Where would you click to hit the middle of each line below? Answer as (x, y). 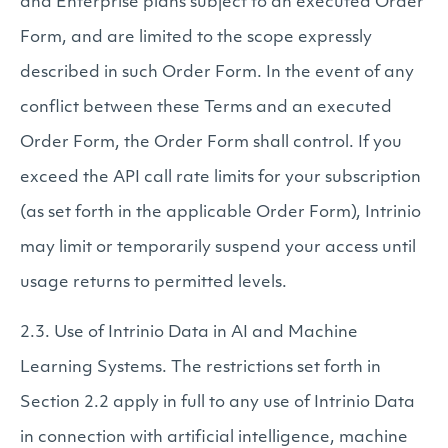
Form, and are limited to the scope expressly (196, 38)
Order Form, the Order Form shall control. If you (211, 143)
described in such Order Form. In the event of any (217, 73)
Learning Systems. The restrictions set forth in (200, 368)
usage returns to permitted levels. (153, 283)
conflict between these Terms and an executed (206, 108)
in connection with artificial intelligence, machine (214, 438)
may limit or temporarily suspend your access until (218, 248)
